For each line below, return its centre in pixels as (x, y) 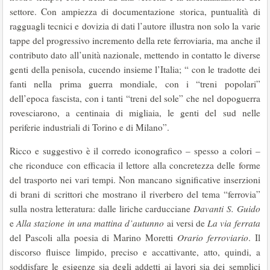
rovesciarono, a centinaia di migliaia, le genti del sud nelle (135, 113)
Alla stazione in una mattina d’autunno (90, 223)
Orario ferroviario (212, 237)
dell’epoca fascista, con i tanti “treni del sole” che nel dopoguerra (135, 98)
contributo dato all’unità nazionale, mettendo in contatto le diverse (135, 55)
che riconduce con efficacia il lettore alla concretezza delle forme (135, 165)
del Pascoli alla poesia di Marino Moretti (93, 237)
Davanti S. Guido (227, 209)
